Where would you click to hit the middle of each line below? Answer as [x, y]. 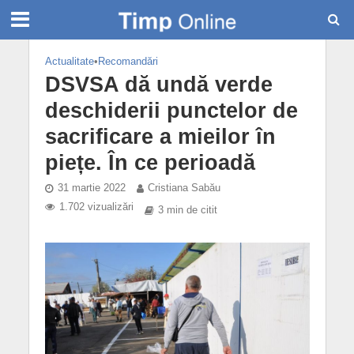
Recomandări [128, 62]
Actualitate [69, 62]
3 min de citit [187, 210]
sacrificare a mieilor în [160, 137]
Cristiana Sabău [184, 188]
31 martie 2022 [91, 188]
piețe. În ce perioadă [150, 163]
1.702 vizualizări [96, 207]
